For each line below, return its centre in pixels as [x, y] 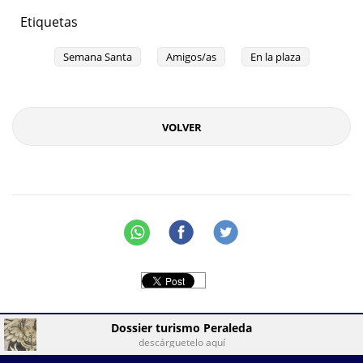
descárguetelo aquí [181, 342]
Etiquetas [49, 22]
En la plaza [275, 57]
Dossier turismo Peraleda [181, 328]
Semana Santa [97, 57]
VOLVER [185, 127]
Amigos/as [191, 57]
